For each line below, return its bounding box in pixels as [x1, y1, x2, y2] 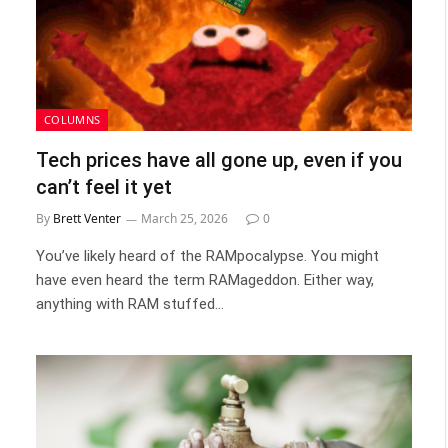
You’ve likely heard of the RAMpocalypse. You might [36, 246, 379, 265]
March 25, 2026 [141, 209, 228, 227]
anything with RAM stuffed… [36, 294, 224, 313]
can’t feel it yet [36, 174, 172, 199]
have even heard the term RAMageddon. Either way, [36, 270, 374, 289]
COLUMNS [44, 111, 101, 127]
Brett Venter [53, 209, 121, 227]
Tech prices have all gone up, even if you [36, 147, 402, 172]
